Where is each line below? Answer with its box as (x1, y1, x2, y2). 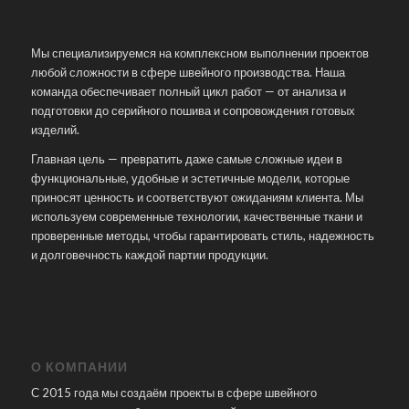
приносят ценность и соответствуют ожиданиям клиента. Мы (30, 190, 363, 205)
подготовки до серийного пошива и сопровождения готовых (30, 103, 355, 119)
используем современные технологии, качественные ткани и (30, 209, 362, 225)
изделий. (30, 122, 79, 138)
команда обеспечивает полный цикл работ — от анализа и (30, 84, 346, 100)
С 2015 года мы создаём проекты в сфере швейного (30, 384, 317, 400)
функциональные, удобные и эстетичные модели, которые (30, 171, 350, 186)
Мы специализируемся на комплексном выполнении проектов (30, 46, 369, 61)
